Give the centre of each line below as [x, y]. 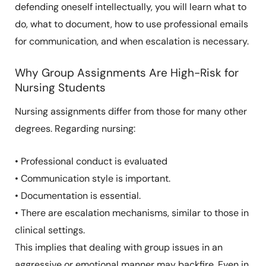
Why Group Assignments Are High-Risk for [126, 72]
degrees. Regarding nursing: [75, 129]
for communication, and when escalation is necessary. [132, 42]
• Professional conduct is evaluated [91, 161]
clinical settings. [50, 230]
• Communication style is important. [92, 178]
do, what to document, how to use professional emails [131, 24]
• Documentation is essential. [77, 195]
